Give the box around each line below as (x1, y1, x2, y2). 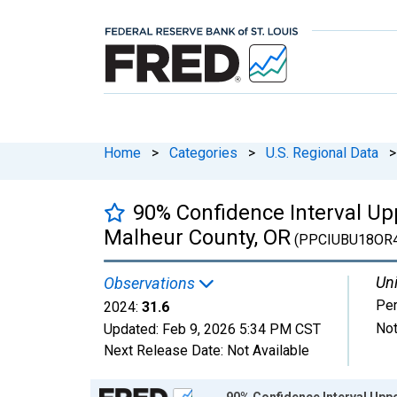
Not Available (227, 341, 309, 359)
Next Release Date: (104, 341, 227, 359)
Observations (104, 273, 198, 292)
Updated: (104, 320, 162, 338)
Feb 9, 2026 (162, 320, 236, 338)
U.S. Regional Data (266, 144, 378, 161)
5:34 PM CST (239, 320, 321, 338)
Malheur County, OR (104, 224, 291, 250)
